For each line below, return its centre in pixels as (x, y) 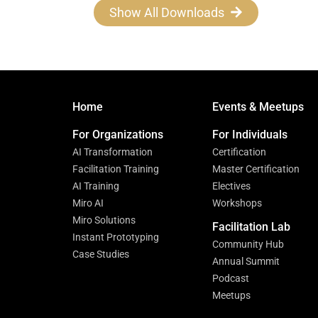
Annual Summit (246, 261)
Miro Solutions (104, 220)
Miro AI (88, 203)
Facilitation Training (116, 169)
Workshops (237, 203)
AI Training (96, 186)
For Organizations (118, 134)
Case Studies (101, 254)
